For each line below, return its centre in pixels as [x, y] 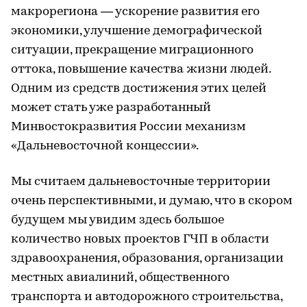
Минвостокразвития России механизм [128, 127]
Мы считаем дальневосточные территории [141, 182]
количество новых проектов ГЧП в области [140, 239]
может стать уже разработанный [111, 108]
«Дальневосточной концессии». [105, 146]
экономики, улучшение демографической [137, 31]
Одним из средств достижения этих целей [139, 88]
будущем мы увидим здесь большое [118, 220]
